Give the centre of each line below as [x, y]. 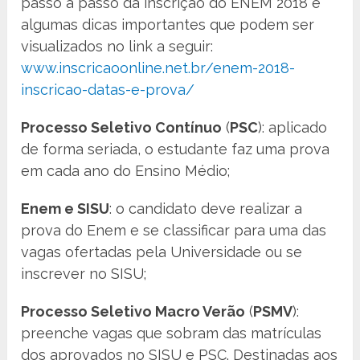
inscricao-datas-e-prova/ [108, 90]
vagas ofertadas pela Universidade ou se [162, 252]
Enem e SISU [65, 209]
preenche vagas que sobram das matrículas [172, 333]
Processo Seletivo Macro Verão [133, 312]
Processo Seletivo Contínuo [122, 128]
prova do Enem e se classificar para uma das [174, 231]
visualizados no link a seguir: [117, 47]
